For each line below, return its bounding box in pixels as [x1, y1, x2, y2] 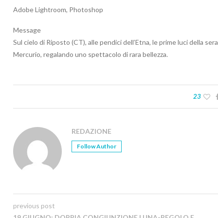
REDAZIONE [72, 127, 111, 136]
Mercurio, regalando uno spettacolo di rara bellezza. [13, 50, 168, 59]
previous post [13, 201, 55, 210]
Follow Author [77, 143, 116, 150]
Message [13, 26, 41, 35]
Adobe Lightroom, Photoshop [13, 5, 103, 14]
